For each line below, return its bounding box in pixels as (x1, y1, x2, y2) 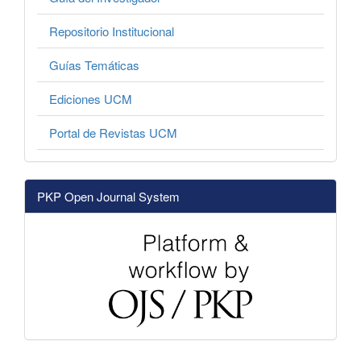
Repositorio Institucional (49, 23, 174, 40)
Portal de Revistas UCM (49, 124, 177, 142)
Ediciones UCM (49, 90, 132, 108)
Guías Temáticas (49, 56, 139, 74)
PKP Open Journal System (37, 188, 180, 205)
